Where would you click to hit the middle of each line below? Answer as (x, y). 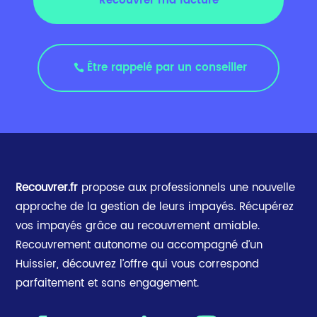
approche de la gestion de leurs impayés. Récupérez (155, 207)
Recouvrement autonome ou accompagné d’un (139, 245)
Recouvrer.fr (47, 188)
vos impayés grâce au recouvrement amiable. (138, 226)
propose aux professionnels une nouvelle (187, 188)
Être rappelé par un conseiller (167, 68)
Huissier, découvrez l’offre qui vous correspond (138, 264)
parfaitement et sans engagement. (108, 283)
